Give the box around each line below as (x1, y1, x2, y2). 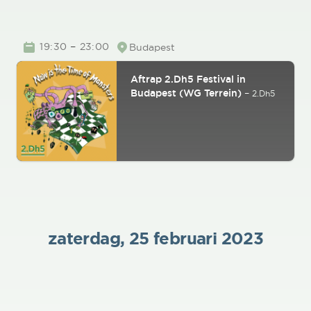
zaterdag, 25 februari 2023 (47, 228, 264, 250)
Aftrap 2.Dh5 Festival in (131, 73, 246, 85)
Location (114, 42, 162, 56)
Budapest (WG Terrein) (131, 87, 242, 99)
